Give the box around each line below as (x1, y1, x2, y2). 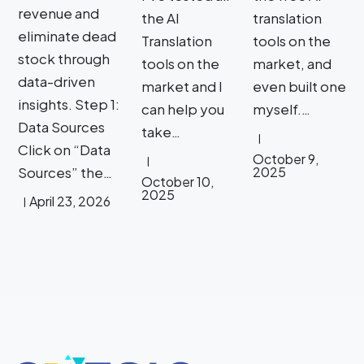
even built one (253, 76, 346, 95)
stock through (18, 49, 110, 67)
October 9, (253, 149, 318, 167)
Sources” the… (18, 162, 112, 181)
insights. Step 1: (18, 94, 119, 113)
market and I (141, 76, 223, 95)
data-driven (18, 71, 95, 90)
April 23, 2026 (29, 192, 110, 210)
